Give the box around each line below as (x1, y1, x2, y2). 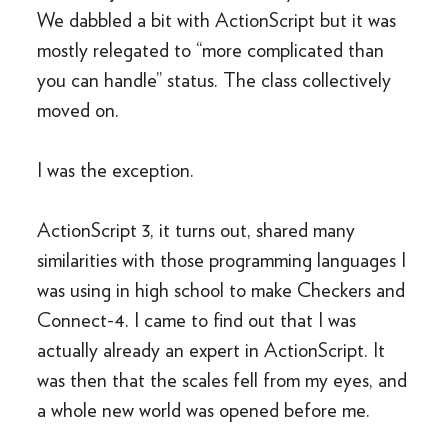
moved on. (37, 98, 120, 122)
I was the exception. (37, 158, 195, 182)
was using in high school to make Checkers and (37, 278, 406, 302)
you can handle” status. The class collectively (37, 68, 392, 92)
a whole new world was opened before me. (37, 398, 371, 422)
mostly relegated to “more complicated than (37, 38, 385, 62)
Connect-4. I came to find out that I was (37, 308, 357, 332)
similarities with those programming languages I (37, 248, 407, 272)
